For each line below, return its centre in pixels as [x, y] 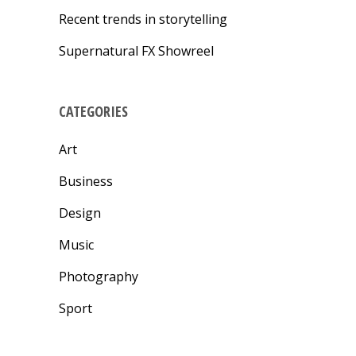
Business [86, 182]
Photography [99, 277]
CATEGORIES [93, 112]
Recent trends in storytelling [143, 19]
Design [80, 213]
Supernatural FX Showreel [136, 51]
